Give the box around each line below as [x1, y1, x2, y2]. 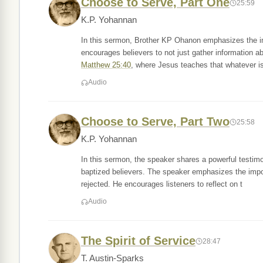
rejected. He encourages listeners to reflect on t [81, 180, 242, 188]
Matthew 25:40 [81, 60, 131, 69]
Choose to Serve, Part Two [81, 115, 230, 128]
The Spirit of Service [81, 234, 195, 247]
